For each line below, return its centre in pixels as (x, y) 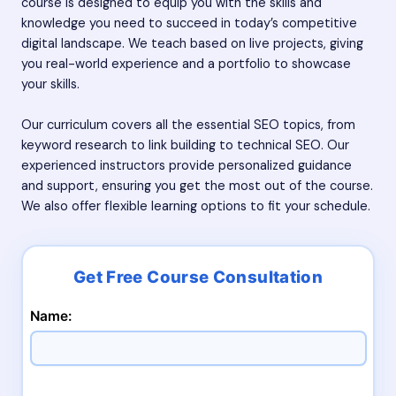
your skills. (50, 84)
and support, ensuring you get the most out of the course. (197, 187)
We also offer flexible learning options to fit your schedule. (196, 207)
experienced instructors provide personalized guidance (187, 166)
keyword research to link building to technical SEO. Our (185, 146)
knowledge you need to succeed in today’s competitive (189, 23)
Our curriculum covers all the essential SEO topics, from (188, 126)
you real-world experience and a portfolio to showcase (186, 64)
